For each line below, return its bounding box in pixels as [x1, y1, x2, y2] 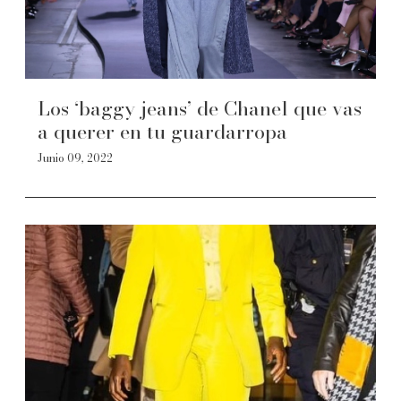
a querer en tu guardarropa [38, 116, 287, 147]
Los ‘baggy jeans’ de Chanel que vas [38, 93, 362, 124]
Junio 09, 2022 [38, 149, 113, 166]
